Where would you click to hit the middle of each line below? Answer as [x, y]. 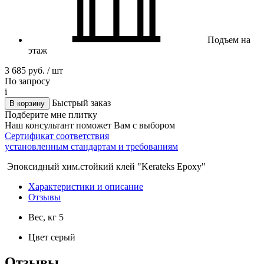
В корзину [27, 103]
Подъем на [229, 39]
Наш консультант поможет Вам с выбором [90, 125]
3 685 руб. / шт [34, 70]
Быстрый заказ [81, 103]
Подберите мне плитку [51, 114]
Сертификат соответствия [57, 136]
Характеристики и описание [86, 186]
